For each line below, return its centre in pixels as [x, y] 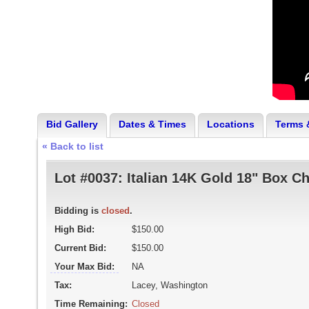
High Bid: [74, 229]
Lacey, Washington [169, 285]
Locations [230, 124]
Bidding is [78, 211]
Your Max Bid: [84, 267]
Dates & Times [152, 124]
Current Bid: [80, 248]
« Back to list [72, 146]
